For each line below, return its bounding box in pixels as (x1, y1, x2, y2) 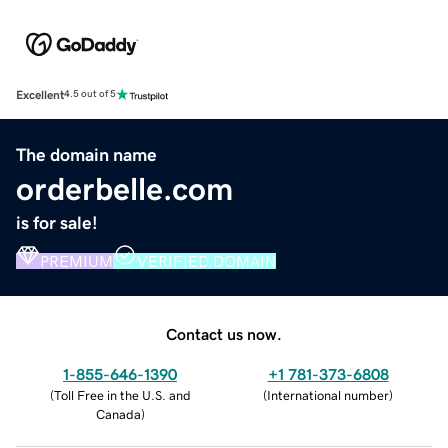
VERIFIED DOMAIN (137, 252, 276, 269)
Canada (95, 407, 141, 421)
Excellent (16, 88, 64, 101)
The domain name (16, 145, 157, 164)
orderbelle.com (16, 172, 233, 205)
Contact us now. (166, 325, 282, 342)
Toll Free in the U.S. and (53, 388, 191, 402)
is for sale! (16, 213, 98, 232)
